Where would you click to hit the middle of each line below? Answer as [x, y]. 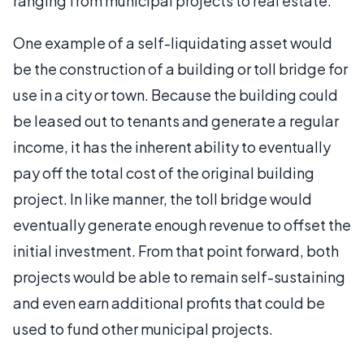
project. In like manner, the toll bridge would [162, 199]
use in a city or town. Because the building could [175, 95]
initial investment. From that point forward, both [176, 251]
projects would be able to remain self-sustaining [179, 277]
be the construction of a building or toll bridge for [180, 69]
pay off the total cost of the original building [164, 173]
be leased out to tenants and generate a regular [176, 121]
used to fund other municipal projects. [143, 329]
